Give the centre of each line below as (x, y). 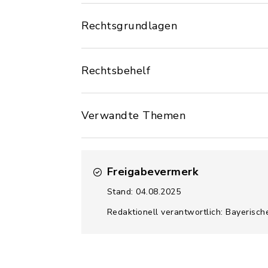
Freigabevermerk (152, 172)
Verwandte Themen (133, 115)
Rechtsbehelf (116, 71)
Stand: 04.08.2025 (144, 192)
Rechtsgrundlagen (129, 26)
